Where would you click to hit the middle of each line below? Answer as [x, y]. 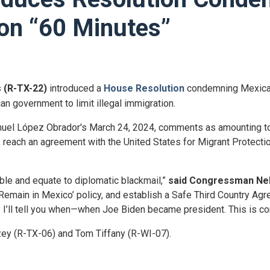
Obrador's [67, 127]
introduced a [77, 88]
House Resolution [145, 88]
